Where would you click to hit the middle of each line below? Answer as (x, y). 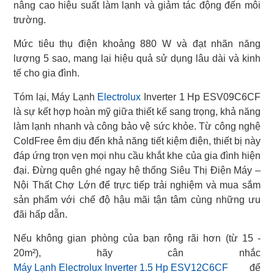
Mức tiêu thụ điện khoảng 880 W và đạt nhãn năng (137, 44)
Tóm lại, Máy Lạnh (55, 97)
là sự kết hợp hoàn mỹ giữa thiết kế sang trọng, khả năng (137, 112)
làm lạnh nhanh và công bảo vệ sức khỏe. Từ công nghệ (137, 127)
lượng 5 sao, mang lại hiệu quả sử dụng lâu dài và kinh (137, 59)
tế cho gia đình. (46, 73)
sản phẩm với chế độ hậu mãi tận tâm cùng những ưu (137, 200)
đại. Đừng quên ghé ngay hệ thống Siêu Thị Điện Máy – (137, 171)
